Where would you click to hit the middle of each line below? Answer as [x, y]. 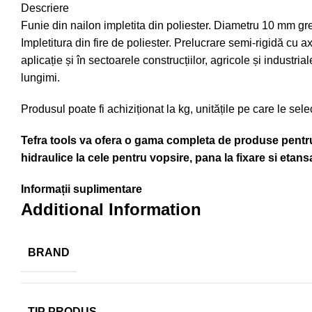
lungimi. [40, 78]
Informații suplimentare [81, 189]
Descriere [45, 8]
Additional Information [111, 209]
